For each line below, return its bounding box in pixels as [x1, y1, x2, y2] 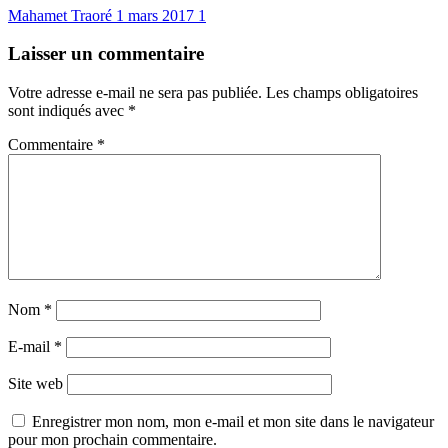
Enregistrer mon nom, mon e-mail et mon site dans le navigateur [32, 412, 434, 430]
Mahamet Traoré [8, 6, 116, 24]
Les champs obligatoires [266, 83, 418, 101]
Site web [8, 374, 63, 392]
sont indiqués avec [8, 101, 128, 119]
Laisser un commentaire [8, 43, 204, 65]
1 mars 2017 [116, 6, 198, 24]
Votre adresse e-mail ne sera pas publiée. [8, 83, 262, 101]
